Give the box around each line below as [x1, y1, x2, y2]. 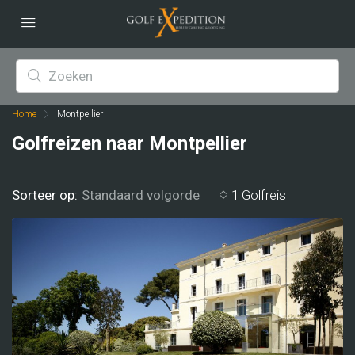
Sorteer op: [12, 186, 78, 203]
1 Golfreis [231, 186, 286, 203]
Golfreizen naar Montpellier [12, 132, 247, 155]
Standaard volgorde [82, 187, 200, 203]
